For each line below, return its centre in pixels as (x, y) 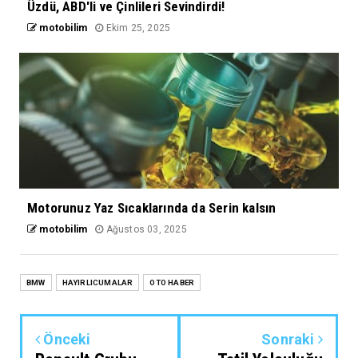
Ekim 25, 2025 (137, 28)
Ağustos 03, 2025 (145, 230)
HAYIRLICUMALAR (97, 283)
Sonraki (290, 340)
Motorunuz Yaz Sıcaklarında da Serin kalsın (152, 208)
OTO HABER (172, 283)
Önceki (66, 340)
